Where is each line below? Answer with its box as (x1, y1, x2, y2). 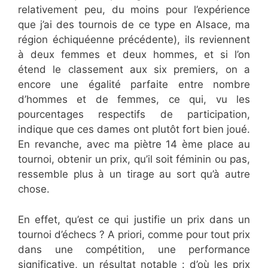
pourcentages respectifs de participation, (18, 108, 250, 120)
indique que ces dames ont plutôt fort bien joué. (18, 123, 250, 135)
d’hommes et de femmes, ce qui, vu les (18, 93, 250, 105)
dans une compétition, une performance (18, 243, 250, 255)
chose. (18, 183, 50, 195)
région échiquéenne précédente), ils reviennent (18, 33, 250, 45)
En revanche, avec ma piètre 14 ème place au (18, 138, 250, 150)
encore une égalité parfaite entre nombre (18, 78, 250, 90)
